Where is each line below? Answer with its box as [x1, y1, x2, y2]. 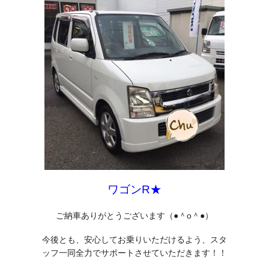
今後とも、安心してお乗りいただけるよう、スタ [42, 234, 227, 244]
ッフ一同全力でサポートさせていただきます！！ [42, 247, 227, 258]
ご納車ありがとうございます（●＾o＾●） [56, 210, 213, 220]
